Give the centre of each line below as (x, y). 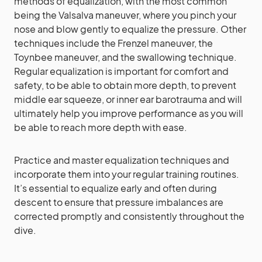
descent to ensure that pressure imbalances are (119, 202)
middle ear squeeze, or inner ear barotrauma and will (128, 99)
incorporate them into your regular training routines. (127, 174)
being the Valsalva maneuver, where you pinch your (125, 15)
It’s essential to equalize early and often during (116, 188)
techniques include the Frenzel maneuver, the (113, 43)
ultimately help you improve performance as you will (129, 113)
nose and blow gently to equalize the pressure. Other (130, 29)
